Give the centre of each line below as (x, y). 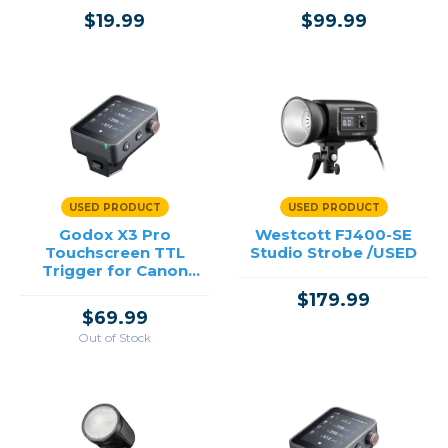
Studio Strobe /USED (333, 252)
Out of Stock (114, 337)
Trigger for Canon (114, 270)
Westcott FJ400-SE (333, 234)
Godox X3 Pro (114, 234)
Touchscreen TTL (114, 252)
